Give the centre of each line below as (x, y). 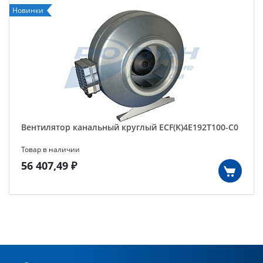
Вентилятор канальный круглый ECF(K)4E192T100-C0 (130, 127)
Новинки (28, 11)
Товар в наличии (50, 150)
